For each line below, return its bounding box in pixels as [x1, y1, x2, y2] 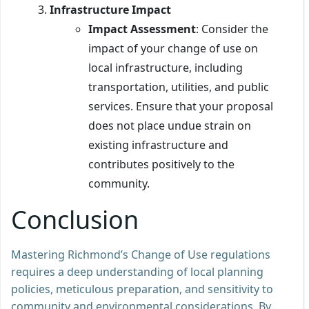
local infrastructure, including [88, 59, 243, 75]
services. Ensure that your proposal [88, 98, 273, 114]
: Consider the [196, 21, 268, 37]
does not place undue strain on [88, 117, 251, 133]
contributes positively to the [88, 156, 235, 172]
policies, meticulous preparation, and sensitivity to [11, 281, 273, 297]
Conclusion [11, 202, 139, 237]
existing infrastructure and [88, 137, 228, 152]
